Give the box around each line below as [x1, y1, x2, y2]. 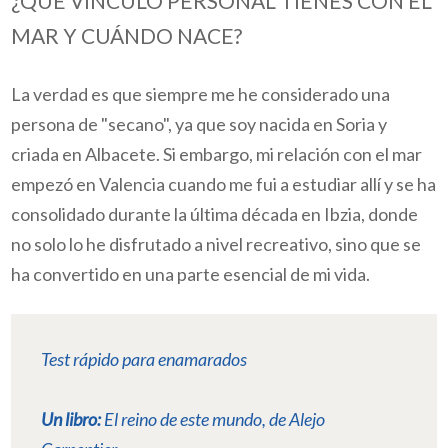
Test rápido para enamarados [41, 348, 248, 371]
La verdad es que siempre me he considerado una [11, 82, 391, 105]
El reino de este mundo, [101, 408, 270, 431]
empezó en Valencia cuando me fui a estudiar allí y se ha [11, 172, 437, 195]
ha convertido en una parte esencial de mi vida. [11, 262, 374, 285]
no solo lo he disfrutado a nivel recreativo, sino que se [11, 232, 422, 255]
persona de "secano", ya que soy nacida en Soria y [11, 112, 388, 135]
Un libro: [41, 408, 102, 431]
